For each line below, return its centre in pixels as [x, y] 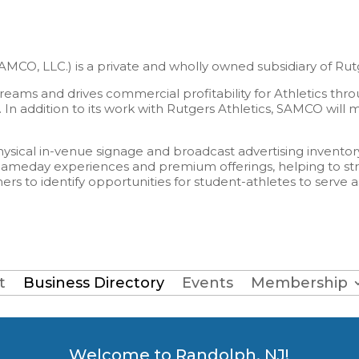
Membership [299, 282]
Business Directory [93, 282]
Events [207, 282]
